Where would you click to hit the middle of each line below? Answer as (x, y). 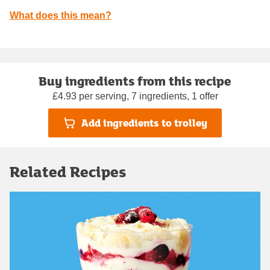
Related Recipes (68, 171)
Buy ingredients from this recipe (135, 80)
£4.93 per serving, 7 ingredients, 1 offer (135, 96)
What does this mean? (61, 15)
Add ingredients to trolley (144, 123)
